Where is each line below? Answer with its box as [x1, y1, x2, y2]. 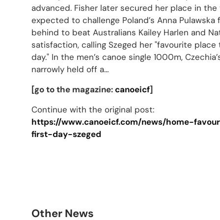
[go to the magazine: [31, 84, 115, 95]
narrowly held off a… [31, 64, 109, 75]
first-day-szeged [31, 129, 101, 139]
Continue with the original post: [31, 104, 154, 115]
